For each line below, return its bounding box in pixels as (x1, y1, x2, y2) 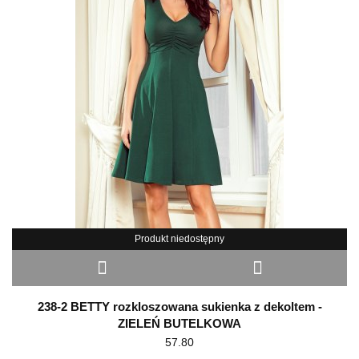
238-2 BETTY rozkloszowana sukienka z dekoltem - (37, 300, 322, 314)
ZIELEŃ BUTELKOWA (118, 317, 241, 331)
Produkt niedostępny (135, 233, 224, 245)
